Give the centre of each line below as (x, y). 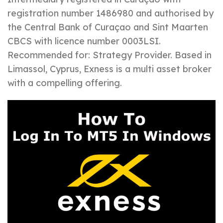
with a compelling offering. (65, 83)
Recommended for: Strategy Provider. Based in (110, 55)
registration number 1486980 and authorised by (111, 13)
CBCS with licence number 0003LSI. (84, 41)
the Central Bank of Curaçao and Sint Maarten (108, 27)
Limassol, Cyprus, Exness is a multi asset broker (110, 69)
